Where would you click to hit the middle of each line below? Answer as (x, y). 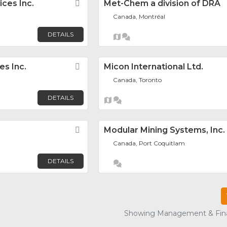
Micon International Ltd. (154, 67)
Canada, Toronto (138, 80)
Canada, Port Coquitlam (149, 143)
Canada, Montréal (139, 17)
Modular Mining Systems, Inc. (164, 130)
